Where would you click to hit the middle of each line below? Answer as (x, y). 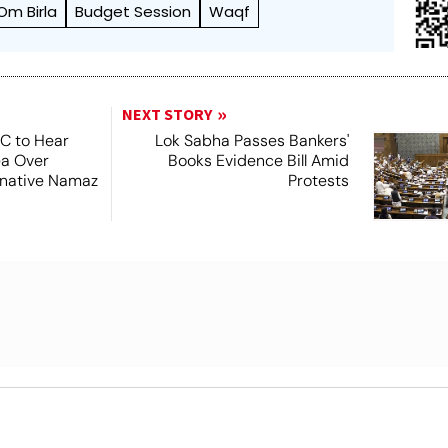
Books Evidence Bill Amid (258, 161)
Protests (318, 181)
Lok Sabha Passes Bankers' (251, 141)
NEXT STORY (166, 115)
